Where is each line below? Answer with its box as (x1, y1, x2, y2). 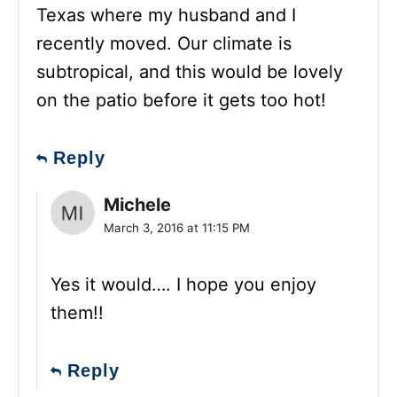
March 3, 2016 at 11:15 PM (104, 220, 250, 235)
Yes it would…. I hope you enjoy (51, 273, 316, 295)
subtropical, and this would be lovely (36, 60, 343, 82)
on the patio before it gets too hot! (36, 89, 326, 111)
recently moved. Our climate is (36, 32, 292, 54)
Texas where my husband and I (36, 4, 296, 26)
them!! (51, 301, 104, 323)
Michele (104, 193, 171, 215)
